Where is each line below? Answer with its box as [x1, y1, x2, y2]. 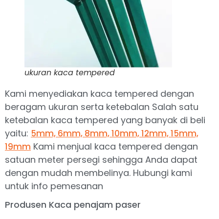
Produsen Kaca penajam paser [5, 198, 141, 211]
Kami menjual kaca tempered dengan [31, 140, 198, 153]
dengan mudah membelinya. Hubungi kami [5, 166, 192, 179]
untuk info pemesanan [5, 179, 103, 192]
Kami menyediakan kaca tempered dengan [5, 87, 194, 100]
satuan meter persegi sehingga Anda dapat [5, 153, 197, 166]
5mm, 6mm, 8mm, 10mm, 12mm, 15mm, [31, 127, 198, 139]
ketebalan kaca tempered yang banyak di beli [5, 113, 205, 126]
